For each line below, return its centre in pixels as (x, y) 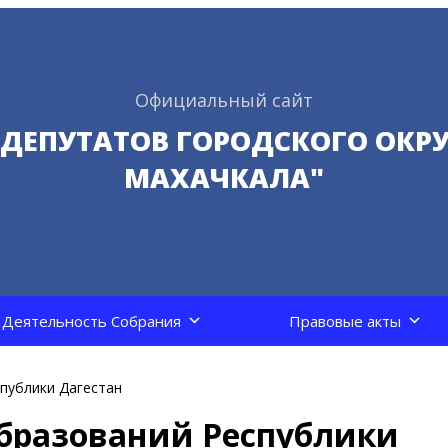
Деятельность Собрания (92, 321)
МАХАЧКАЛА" (224, 177)
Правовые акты (344, 321)
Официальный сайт (224, 100)
